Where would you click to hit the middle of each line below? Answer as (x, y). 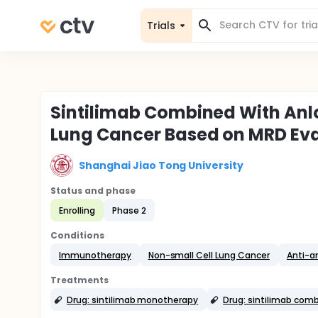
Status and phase (93, 191)
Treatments (79, 280)
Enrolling (77, 210)
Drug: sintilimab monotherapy (133, 300)
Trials (161, 25)
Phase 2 (129, 210)
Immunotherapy (95, 255)
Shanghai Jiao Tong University (161, 165)
